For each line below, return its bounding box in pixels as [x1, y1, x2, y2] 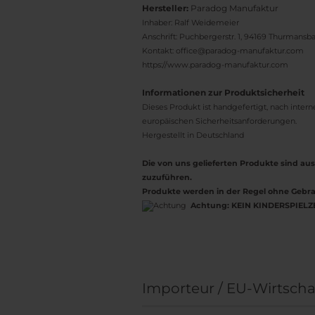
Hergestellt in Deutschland [142, 130, 244, 140]
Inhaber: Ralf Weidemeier [142, 18, 239, 27]
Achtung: [191, 200, 229, 210]
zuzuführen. [142, 172, 194, 182]
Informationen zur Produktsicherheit [142, 87, 304, 98]
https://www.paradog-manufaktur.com [142, 60, 288, 70]
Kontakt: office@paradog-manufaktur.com [142, 46, 304, 56]
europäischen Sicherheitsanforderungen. [142, 116, 297, 126]
